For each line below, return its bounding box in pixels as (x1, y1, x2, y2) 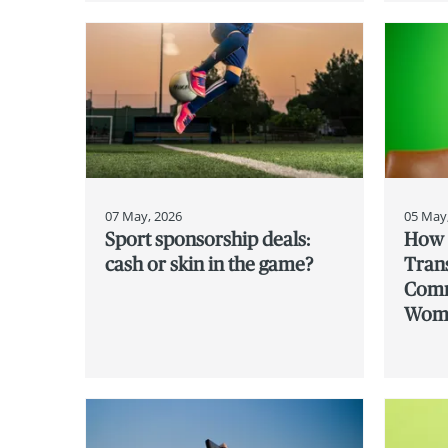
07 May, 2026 (105, 206, 183, 225)
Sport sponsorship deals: (105, 227, 311, 250)
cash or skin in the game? (105, 252, 314, 275)
